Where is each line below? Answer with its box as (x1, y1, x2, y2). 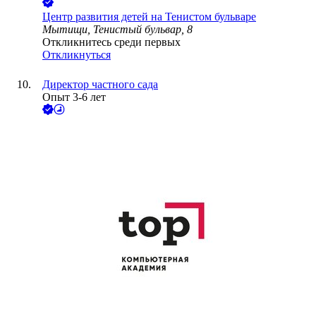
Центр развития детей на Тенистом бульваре (42, 11, 256, 23)
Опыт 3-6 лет (42, 91, 106, 104)
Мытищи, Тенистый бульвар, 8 (42, 23, 193, 36)
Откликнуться (42, 49, 111, 61)
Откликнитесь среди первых (42, 36, 181, 49)
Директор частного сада (42, 78, 158, 91)
